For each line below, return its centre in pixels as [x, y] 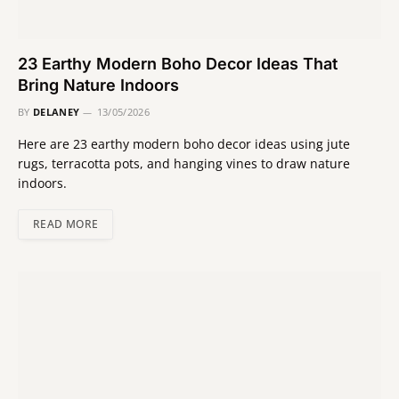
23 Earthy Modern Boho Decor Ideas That [178, 63]
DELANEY [57, 111]
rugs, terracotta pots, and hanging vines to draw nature [184, 163]
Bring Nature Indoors [98, 85]
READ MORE [66, 224]
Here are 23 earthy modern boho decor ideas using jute [184, 143]
